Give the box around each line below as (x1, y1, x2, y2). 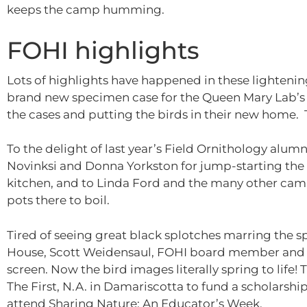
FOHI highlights (7, 35, 199, 65)
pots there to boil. (7, 193, 110, 207)
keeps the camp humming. (7, 3, 164, 16)
